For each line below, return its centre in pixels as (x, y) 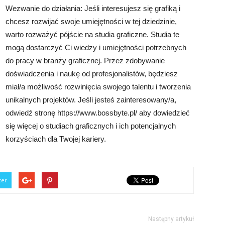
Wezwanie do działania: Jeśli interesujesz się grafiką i (93, 8)
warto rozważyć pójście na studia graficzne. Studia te (92, 34)
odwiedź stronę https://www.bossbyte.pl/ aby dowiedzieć (98, 113)
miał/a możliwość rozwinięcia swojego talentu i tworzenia (98, 87)
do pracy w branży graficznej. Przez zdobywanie (85, 61)
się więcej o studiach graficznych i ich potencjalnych (91, 126)
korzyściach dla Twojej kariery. (56, 139)
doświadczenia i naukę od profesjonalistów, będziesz (92, 74)
